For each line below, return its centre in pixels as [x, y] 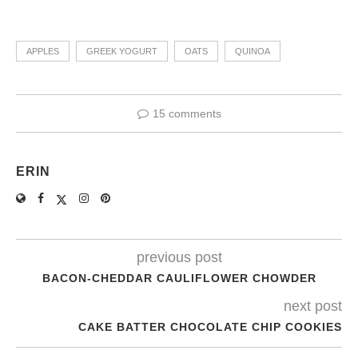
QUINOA [253, 51]
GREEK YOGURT [122, 51]
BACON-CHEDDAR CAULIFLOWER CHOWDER [179, 278]
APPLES [43, 51]
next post [313, 306]
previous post [179, 257]
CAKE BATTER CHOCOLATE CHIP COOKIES [210, 326]
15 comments [187, 113]
